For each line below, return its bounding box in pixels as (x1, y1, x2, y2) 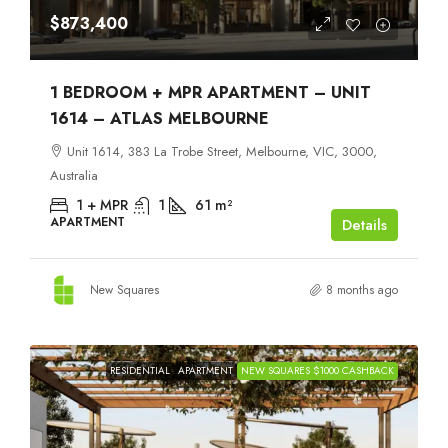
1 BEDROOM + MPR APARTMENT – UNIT (50, 80, 371, 104)
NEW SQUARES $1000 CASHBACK (241, 362, 394, 378)
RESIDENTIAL (110, 362, 170, 378)
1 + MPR (76, 194, 128, 215)
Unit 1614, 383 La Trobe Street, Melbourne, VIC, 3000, (67, 141, 377, 161)
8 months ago (326, 280, 398, 299)
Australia (50, 165, 98, 185)
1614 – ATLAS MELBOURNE (50, 106, 269, 130)
